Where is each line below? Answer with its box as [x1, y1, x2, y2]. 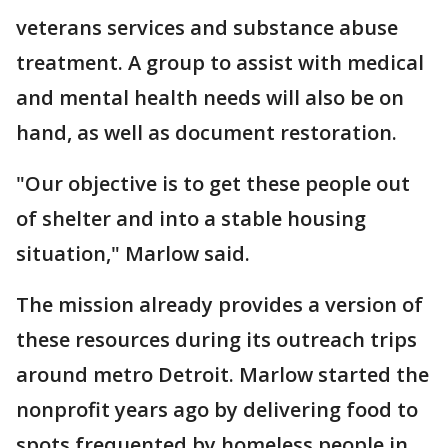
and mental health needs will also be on [16, 84, 404, 111]
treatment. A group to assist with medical [16, 49, 424, 76]
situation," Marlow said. [16, 240, 250, 267]
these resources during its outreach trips [16, 326, 417, 353]
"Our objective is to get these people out [16, 170, 410, 197]
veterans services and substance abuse [16, 14, 398, 41]
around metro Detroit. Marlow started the [16, 361, 429, 388]
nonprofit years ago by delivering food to [16, 396, 418, 423]
